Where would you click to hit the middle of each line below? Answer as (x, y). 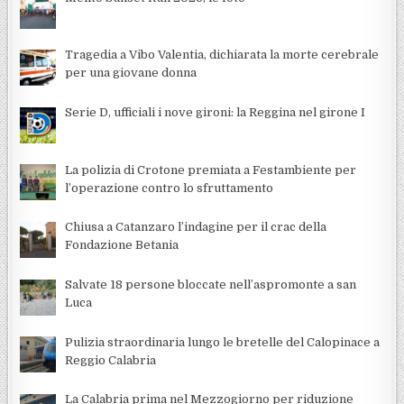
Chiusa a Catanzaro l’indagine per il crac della (196, 227)
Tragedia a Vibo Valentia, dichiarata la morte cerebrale (222, 55)
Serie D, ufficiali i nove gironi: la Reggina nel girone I (216, 112)
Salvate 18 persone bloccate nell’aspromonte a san (211, 284)
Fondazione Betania (122, 245)
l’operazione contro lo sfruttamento (170, 188)
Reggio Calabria (111, 360)
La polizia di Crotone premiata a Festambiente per (211, 170)
